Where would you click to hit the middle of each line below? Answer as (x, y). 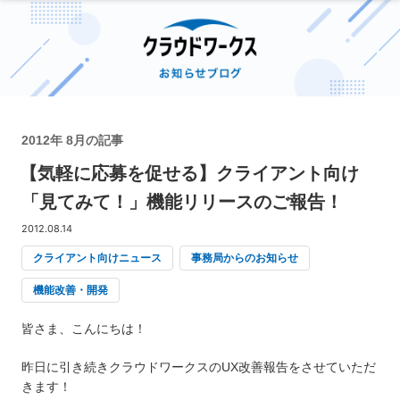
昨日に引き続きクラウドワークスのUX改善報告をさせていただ (199, 367)
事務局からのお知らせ (245, 258)
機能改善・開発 (71, 290)
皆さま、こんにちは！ (84, 328)
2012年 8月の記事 (72, 140)
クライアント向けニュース (97, 258)
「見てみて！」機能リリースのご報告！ (182, 201)
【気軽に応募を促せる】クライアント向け (189, 173)
